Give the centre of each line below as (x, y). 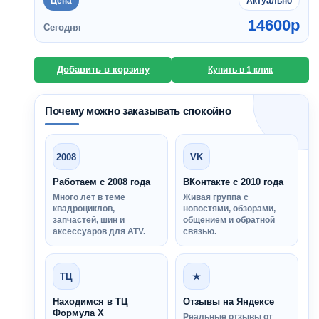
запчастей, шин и (89, 220)
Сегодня (62, 27)
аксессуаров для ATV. (99, 231)
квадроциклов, (84, 209)
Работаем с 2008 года (101, 182)
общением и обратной (229, 220)
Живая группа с (216, 197)
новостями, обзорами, (229, 209)
